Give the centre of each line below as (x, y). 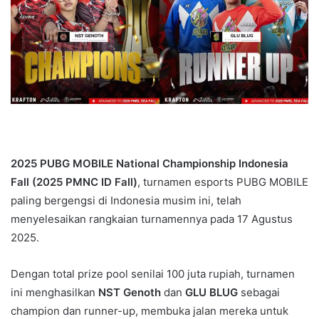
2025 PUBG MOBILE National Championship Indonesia (150, 163)
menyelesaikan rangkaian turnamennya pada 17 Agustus (153, 219)
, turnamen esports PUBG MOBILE (223, 182)
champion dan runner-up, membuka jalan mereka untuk (150, 310)
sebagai (260, 292)
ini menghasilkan (54, 292)
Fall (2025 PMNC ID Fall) (74, 182)
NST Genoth (131, 292)
